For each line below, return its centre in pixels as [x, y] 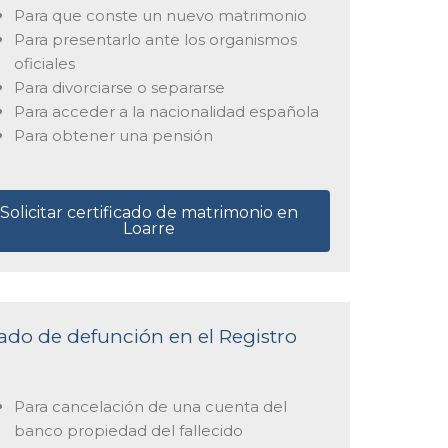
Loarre [149, 229]
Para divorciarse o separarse [119, 87]
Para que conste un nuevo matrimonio [160, 15]
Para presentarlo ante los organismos [155, 39]
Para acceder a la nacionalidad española [166, 111]
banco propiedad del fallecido [128, 431]
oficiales [44, 63]
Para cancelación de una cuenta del [150, 407]
